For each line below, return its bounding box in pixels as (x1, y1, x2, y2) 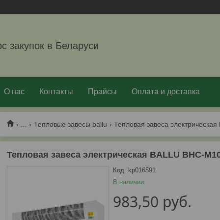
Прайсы (88, 87, 117, 96)
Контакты (39, 87, 73, 96)
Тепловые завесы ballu (33, 120, 107, 128)
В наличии (112, 178, 144, 186)
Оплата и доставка (132, 87, 200, 96)
